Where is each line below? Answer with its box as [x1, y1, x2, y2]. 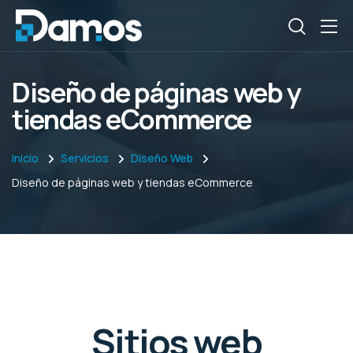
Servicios [61, 150, 109, 165]
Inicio [12, 150, 39, 165]
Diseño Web [131, 150, 193, 165]
